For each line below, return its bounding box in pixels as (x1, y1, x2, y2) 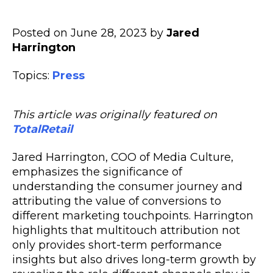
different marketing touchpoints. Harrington (12, 209, 253, 222)
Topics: (12, 69, 52, 82)
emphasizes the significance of (12, 165, 182, 179)
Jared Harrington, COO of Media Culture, (12, 151, 233, 164)
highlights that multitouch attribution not (12, 224, 240, 237)
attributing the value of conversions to (12, 194, 221, 208)
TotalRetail (12, 122, 73, 136)
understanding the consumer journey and (12, 180, 243, 193)
